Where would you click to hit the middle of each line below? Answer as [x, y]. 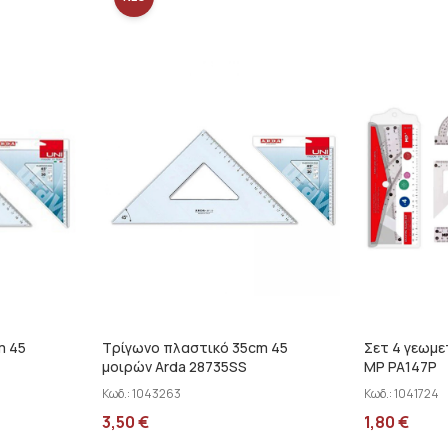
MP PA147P [400, 366]
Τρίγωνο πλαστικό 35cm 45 [195, 347]
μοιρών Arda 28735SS [174, 366]
